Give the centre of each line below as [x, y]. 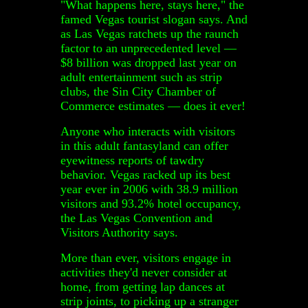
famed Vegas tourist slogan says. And [154, 19]
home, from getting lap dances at [143, 286]
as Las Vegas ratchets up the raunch [150, 33]
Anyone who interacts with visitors [148, 131]
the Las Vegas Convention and [136, 218]
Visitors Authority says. [119, 232]
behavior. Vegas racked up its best [145, 174]
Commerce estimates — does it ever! [153, 106]
